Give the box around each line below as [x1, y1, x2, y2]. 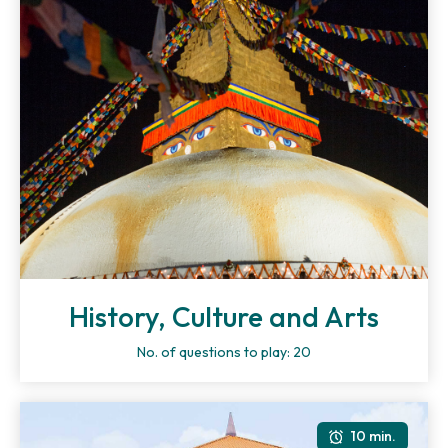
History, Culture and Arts [69, 299, 379, 334]
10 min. [351, 427, 396, 445]
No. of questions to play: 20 [137, 343, 311, 361]
